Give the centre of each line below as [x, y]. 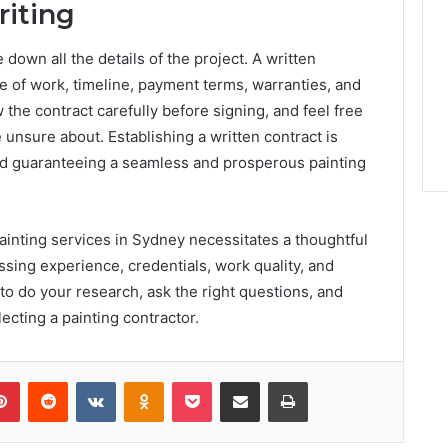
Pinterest [47, 381]
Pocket [232, 381]
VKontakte [147, 381]
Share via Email [275, 381]
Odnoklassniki [206, 381]
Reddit [87, 381]
